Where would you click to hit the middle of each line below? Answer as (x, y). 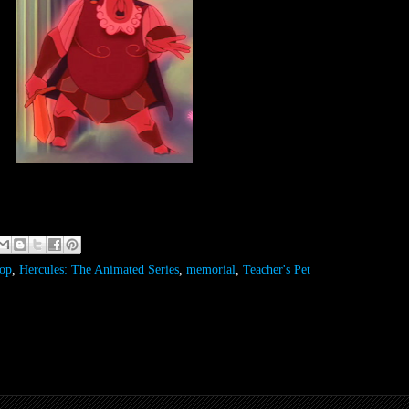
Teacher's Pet (277, 269)
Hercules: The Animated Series (99, 269)
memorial (211, 269)
